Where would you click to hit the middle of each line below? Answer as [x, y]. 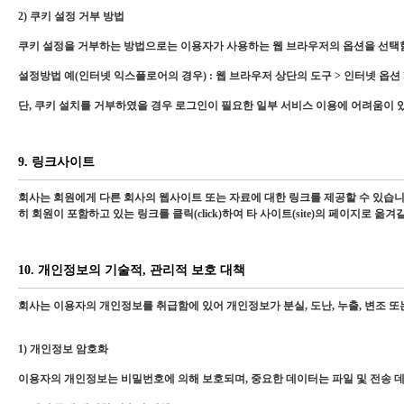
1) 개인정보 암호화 [63, 349]
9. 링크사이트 [56, 162]
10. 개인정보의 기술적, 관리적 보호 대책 [132, 270]
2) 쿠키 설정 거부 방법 [71, 16]
